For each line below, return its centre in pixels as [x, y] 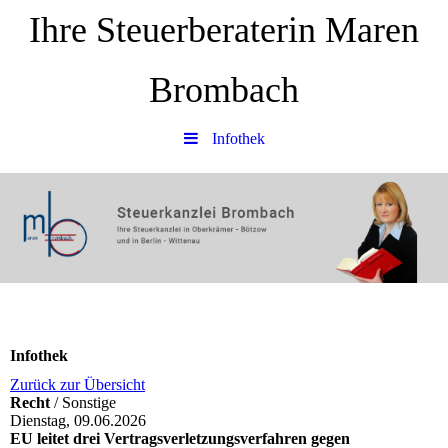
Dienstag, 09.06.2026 [78, 421]
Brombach [224, 90]
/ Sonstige [85, 403]
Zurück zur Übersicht [77, 385]
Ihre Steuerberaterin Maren [224, 30]
